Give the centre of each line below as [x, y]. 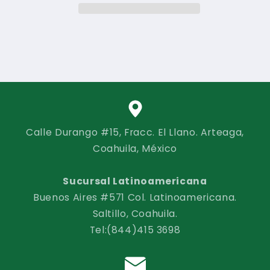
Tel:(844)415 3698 [135, 230]
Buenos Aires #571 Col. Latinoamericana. [135, 197]
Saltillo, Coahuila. [135, 213]
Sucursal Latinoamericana [135, 181]
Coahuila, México [135, 148]
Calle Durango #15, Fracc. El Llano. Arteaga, [135, 132]
